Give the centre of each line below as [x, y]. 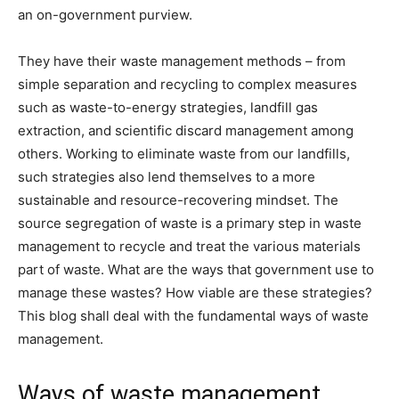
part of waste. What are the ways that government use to [196, 270]
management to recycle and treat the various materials [189, 247]
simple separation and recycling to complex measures [187, 85]
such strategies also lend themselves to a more [167, 177]
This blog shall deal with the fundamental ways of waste [193, 316]
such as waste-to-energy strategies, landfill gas [168, 108]
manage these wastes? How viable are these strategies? [195, 293]
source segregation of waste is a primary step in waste [190, 224]
